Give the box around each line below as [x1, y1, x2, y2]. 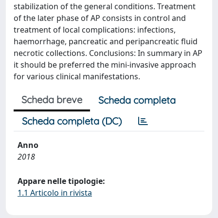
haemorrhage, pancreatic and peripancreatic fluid [14, 36, 198, 47]
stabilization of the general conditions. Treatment [14, 1, 196, 12]
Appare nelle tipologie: [18, 176, 105, 186]
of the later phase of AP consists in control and [14, 13, 186, 23]
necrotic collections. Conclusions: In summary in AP [14, 48, 202, 58]
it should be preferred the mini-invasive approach [14, 59, 196, 70]
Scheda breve [21, 93, 82, 106]
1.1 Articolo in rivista [18, 187, 92, 198]
